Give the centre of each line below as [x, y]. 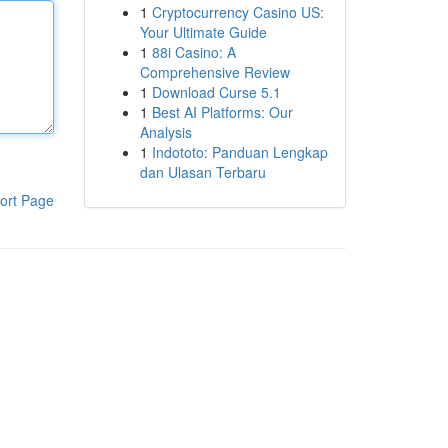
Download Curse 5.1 [216, 92]
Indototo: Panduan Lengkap [239, 152]
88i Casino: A [193, 52]
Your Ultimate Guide [203, 32]
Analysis [165, 132]
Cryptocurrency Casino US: [237, 12]
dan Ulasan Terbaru [202, 172]
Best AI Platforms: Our [222, 112]
